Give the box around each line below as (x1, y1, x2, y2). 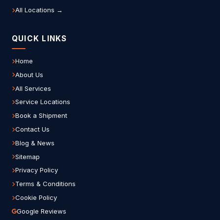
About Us (15, 70, 43, 79)
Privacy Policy (15, 166, 58, 174)
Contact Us (15, 125, 50, 134)
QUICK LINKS (12, 33, 67, 43)
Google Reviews (17, 207, 66, 215)
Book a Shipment (15, 111, 67, 120)
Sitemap (15, 152, 40, 161)
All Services (15, 84, 51, 92)
